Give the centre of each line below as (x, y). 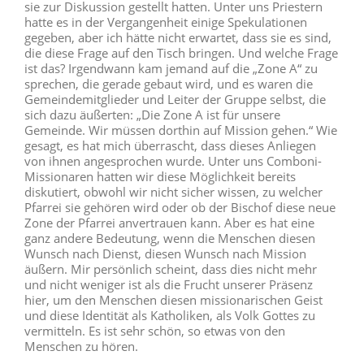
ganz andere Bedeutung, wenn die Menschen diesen (169, 238)
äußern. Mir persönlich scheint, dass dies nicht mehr (170, 269)
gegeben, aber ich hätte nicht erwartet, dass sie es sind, (178, 38)
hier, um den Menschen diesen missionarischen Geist (173, 300)
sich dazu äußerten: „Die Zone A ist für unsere (152, 115)
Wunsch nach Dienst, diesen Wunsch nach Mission (165, 254)
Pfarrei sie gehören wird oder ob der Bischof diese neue (180, 208)
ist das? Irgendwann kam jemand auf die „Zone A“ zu (171, 69)
